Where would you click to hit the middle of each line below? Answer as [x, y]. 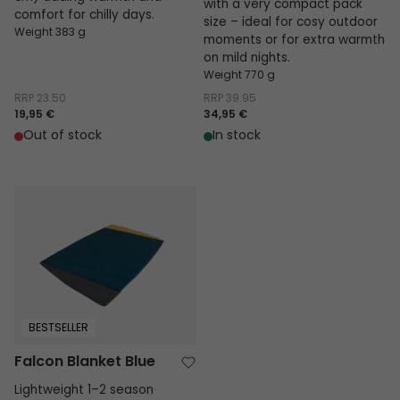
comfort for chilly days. [84, 16]
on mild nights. [246, 58]
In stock [236, 136]
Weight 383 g [50, 33]
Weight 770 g [239, 75]
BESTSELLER [58, 328]
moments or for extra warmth [294, 41]
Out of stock [62, 136]
